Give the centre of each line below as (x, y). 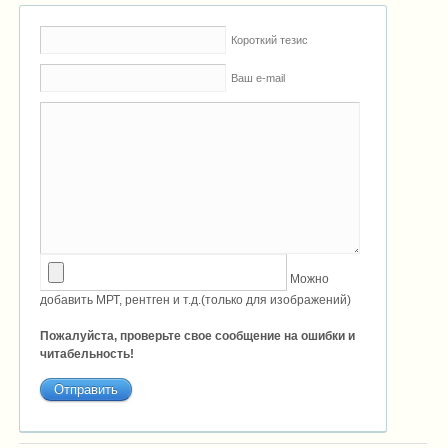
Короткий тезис (269, 40)
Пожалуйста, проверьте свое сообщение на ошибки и (197, 336)
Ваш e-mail (258, 78)
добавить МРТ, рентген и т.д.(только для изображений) (195, 300)
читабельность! (87, 354)
